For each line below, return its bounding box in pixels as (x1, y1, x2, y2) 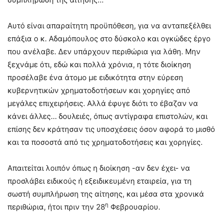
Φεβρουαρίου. (109, 202, 160, 212)
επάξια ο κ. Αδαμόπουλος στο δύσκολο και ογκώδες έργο (7, 34, 211, 43)
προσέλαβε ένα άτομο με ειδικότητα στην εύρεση (7, 73, 183, 82)
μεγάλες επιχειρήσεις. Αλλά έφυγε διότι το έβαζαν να (7, 99, 198, 108)
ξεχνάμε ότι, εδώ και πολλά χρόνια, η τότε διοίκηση (7, 60, 191, 69)
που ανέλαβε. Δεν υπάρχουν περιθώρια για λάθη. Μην (7, 47, 201, 56)
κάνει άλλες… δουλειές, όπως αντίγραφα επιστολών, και (7, 111, 208, 121)
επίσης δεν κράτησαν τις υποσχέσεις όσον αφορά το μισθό (7, 124, 215, 134)
